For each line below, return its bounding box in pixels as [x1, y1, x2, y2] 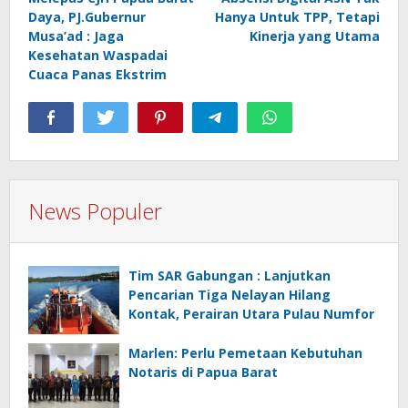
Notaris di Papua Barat [128, 362, 278, 381]
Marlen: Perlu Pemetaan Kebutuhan [128, 343, 362, 362]
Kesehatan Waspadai [28, 46, 168, 64]
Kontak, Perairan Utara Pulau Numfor [128, 304, 374, 322]
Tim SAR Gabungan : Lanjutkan [128, 266, 331, 284]
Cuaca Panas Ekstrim [28, 65, 167, 83]
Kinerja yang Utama [250, 26, 380, 45]
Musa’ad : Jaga [28, 26, 124, 45]
